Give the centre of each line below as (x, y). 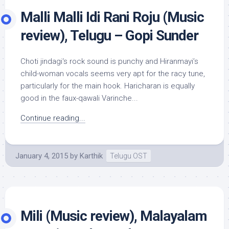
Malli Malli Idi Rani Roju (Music (112, 17)
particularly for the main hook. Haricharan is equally (108, 86)
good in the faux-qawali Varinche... (79, 98)
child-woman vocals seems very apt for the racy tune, (113, 74)
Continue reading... (53, 118)
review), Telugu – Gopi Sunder (109, 36)
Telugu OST (129, 156)
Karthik (91, 156)
